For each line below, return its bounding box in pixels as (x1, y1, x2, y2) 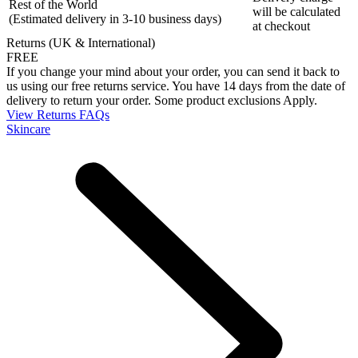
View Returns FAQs (6, 107, 109, 121)
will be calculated (253, 4, 340, 18)
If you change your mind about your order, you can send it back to (6, 64, 340, 78)
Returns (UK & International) (6, 35, 155, 50)
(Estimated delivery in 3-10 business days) (9, 11, 221, 26)
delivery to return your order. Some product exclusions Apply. (6, 93, 317, 107)
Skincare (6, 121, 50, 136)
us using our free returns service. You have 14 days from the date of (6, 78, 345, 93)
